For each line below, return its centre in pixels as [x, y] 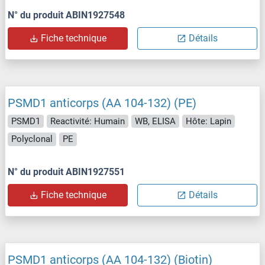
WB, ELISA [155, 121]
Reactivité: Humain [88, 121]
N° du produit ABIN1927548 [66, 15]
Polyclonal [32, 139]
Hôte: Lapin [209, 121]
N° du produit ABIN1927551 [66, 172]
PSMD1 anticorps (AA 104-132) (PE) [102, 103]
